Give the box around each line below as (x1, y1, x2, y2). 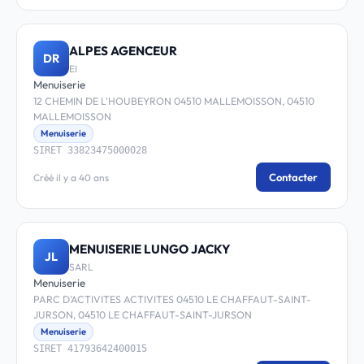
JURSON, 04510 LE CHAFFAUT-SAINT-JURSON (33, 309, 252, 321)
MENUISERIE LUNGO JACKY (69, 240, 230, 257)
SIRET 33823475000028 (33, 145, 147, 156)
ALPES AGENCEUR (69, 42, 177, 58)
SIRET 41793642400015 (33, 343, 147, 354)
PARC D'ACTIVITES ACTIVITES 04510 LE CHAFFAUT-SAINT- (33, 293, 311, 305)
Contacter (269, 171, 318, 184)
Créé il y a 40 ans (33, 171, 109, 184)
